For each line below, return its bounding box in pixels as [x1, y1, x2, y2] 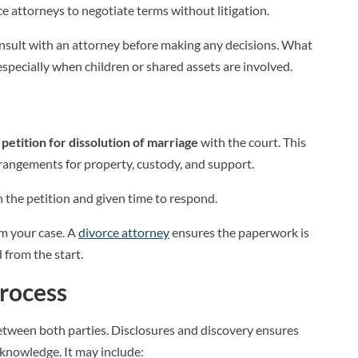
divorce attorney [78, 225, 169, 240]
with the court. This [198, 134, 306, 149]
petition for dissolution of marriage [2, 134, 198, 149]
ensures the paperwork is [169, 225, 309, 240]
